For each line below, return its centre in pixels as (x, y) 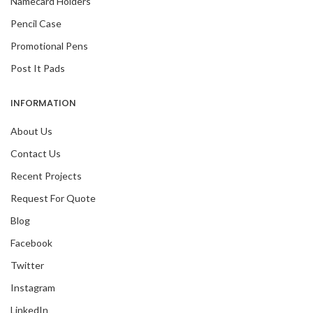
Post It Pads (38, 68)
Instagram (33, 287)
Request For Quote (53, 198)
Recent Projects (46, 175)
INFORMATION (43, 103)
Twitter (27, 265)
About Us (31, 131)
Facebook (31, 242)
